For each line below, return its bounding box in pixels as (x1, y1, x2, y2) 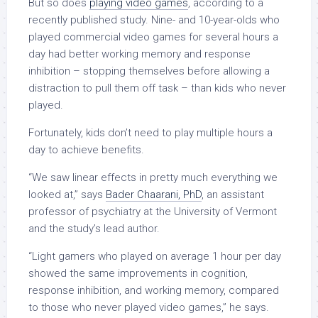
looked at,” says (28, 188, 106, 202)
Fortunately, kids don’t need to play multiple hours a (28, 126, 273, 140)
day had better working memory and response (28, 48, 251, 61)
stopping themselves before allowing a (83, 65, 270, 78)
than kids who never (191, 82, 286, 95)
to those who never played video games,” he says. (28, 301, 269, 314)
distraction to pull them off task (28, 82, 181, 95)
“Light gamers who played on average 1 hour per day (28, 250, 281, 263)
